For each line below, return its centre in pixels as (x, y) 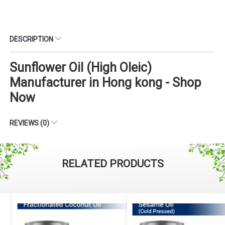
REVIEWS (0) (30, 123)
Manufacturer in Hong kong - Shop (105, 82)
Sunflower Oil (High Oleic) (81, 67)
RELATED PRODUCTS (113, 163)
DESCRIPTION (32, 39)
